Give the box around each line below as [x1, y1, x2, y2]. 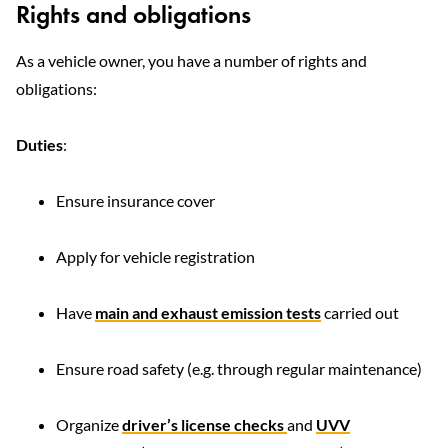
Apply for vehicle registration [56, 247, 255, 266]
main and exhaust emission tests [95, 303, 321, 322]
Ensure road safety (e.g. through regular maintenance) [56, 359, 422, 378]
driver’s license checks [122, 415, 287, 434]
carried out [321, 303, 399, 322]
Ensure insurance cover [56, 191, 215, 210]
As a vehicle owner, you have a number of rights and [16, 51, 367, 70]
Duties [16, 135, 63, 154]
